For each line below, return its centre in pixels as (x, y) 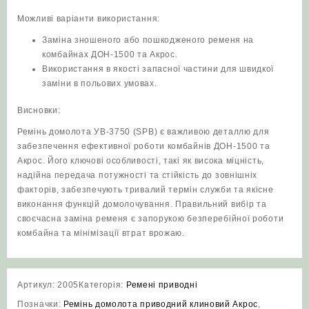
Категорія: (102, 285)
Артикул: (38, 285)
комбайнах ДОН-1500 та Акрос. (110, 54)
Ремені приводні (162, 285)
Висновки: (39, 110)
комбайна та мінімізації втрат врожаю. (101, 233)
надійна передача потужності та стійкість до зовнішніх (138, 175)
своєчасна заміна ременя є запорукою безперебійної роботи (151, 218)
